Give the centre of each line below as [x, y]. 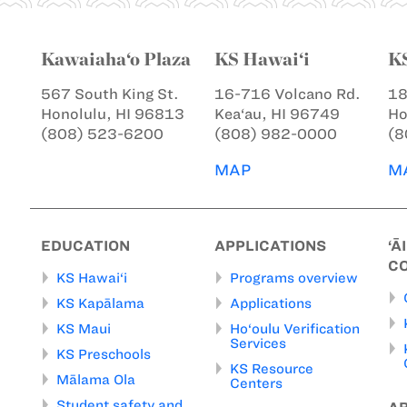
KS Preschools [104, 354]
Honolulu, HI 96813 [113, 114]
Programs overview [294, 278]
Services [258, 343]
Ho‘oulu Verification [295, 328]
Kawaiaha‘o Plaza [116, 59]
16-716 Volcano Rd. [288, 94]
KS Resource [272, 368]
